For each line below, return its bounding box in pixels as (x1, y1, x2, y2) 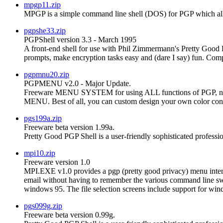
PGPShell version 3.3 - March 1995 (24, 35, 136, 44)
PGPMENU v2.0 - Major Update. (24, 79, 131, 88)
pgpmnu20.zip (24, 70, 69, 79)
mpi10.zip (24, 148, 55, 157)
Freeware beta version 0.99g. (24, 210, 115, 219)
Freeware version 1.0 (24, 157, 90, 166)
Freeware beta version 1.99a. (24, 122, 114, 131)
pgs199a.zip (24, 113, 62, 122)
